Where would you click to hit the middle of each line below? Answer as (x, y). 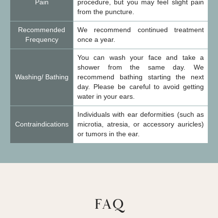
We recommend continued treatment (141, 30)
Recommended (42, 30)
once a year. (96, 39)
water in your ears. (106, 96)
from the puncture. (106, 12)
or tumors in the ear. (109, 134)
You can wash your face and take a (141, 57)
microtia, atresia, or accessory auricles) (141, 124)
